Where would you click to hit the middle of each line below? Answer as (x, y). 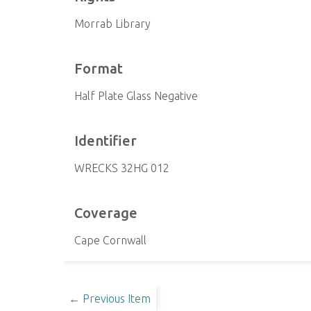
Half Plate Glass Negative (136, 96)
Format (99, 68)
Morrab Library (113, 24)
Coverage (106, 213)
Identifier (106, 141)
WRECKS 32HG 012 (122, 168)
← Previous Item (110, 299)
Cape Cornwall (111, 240)
